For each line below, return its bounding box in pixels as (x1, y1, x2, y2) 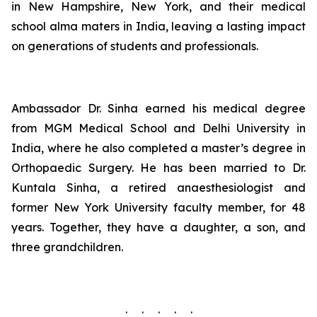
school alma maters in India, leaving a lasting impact (11, 19, 306, 33)
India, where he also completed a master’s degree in (11, 141, 306, 155)
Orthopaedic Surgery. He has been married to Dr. (11, 161, 306, 175)
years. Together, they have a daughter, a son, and (11, 220, 306, 234)
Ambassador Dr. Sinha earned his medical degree (11, 101, 306, 115)
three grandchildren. (11, 240, 123, 254)
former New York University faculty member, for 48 (11, 200, 306, 214)
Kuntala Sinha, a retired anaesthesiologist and (11, 180, 306, 195)
